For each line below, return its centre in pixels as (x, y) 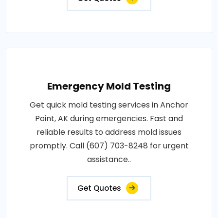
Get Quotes (99, 188)
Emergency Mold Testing (109, 86)
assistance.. (109, 159)
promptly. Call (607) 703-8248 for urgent (109, 146)
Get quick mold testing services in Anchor (109, 105)
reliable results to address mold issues (109, 132)
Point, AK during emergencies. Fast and (109, 118)
